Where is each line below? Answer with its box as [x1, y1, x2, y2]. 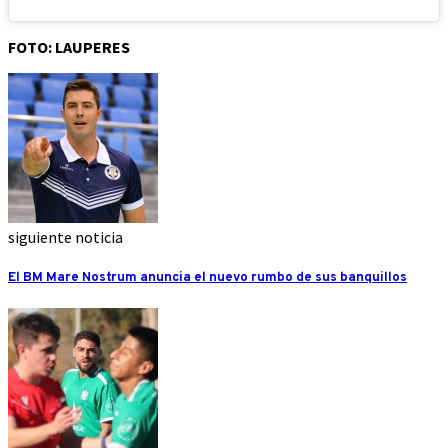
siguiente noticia [8, 226, 123, 247]
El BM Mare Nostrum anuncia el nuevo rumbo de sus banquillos [8, 268, 407, 286]
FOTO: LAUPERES [8, 36, 130, 57]
